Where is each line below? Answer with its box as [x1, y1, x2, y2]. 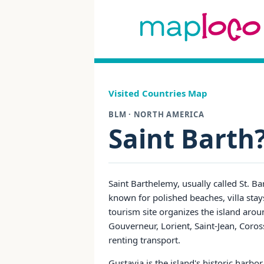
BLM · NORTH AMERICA [108, 109, 204, 120]
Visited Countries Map [108, 87, 207, 99]
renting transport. [108, 234, 180, 246]
